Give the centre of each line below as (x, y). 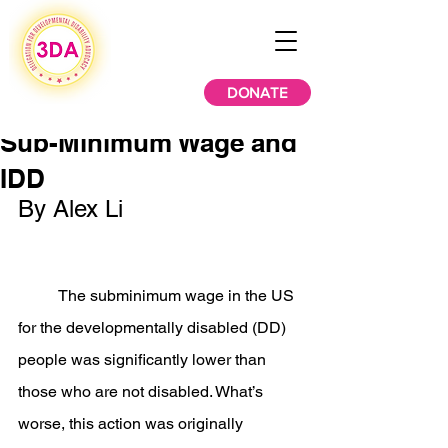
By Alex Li (70, 208)
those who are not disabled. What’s (142, 391)
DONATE (257, 92)
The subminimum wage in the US (38, 295)
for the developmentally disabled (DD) (154, 327)
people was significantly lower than (144, 359)
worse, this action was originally (132, 423)
